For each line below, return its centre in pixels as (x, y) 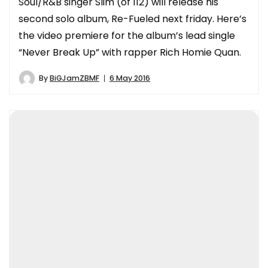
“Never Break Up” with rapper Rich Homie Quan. (130, 52)
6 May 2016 (130, 78)
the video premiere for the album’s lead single (127, 35)
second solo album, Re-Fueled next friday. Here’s (133, 19)
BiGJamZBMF (74, 78)
